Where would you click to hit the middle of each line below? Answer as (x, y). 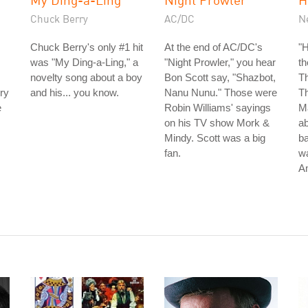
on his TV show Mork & (217, 123)
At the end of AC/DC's (213, 47)
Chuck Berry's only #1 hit (87, 47)
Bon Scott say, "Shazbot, (220, 77)
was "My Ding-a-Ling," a (84, 62)
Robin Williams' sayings (218, 108)
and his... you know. (75, 92)
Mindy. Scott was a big (215, 138)
